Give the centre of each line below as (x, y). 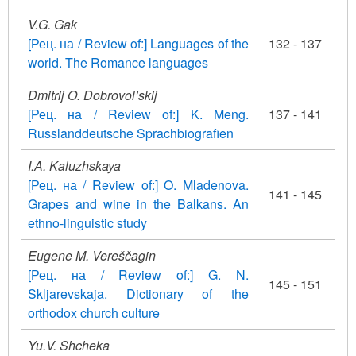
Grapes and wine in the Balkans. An (138, 203)
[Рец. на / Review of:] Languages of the (138, 43)
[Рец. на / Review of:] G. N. (138, 274)
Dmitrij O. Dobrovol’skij (93, 95)
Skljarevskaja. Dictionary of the (138, 293)
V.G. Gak (52, 24)
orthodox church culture (94, 312)
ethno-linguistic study (87, 222)
